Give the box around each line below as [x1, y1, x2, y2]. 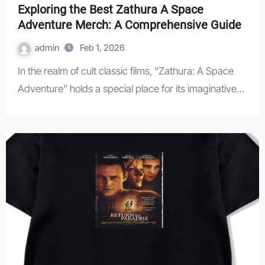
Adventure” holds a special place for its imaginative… [17, 83, 244, 95]
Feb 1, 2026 [79, 42, 125, 54]
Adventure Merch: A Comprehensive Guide [17, 18, 241, 33]
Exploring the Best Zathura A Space [17, 2, 203, 17]
